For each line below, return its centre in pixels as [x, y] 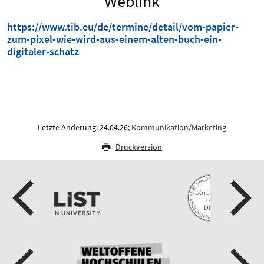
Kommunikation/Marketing [179, 127]
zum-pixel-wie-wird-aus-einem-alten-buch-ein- [114, 39]
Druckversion [139, 147]
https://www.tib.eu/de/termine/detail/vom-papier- [123, 27]
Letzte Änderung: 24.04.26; [85, 127]
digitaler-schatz [43, 52]
